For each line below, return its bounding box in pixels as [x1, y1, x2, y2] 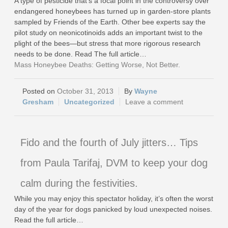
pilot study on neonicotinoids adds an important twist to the [14, 28, 203, 37]
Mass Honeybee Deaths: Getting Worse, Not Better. [14, 61, 180, 69]
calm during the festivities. [20, 178, 138, 189]
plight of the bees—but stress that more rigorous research [14, 39, 201, 47]
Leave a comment [125, 98, 183, 106]
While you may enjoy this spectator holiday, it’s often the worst [14, 194, 213, 203]
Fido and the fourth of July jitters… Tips [20, 137, 198, 148]
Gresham [22, 98, 53, 106]
